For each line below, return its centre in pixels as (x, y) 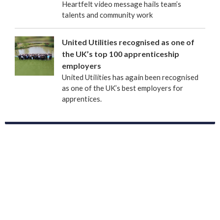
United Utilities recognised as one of (128, 42)
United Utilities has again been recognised (130, 77)
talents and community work (107, 14)
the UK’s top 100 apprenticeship (121, 54)
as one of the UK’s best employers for (123, 88)
